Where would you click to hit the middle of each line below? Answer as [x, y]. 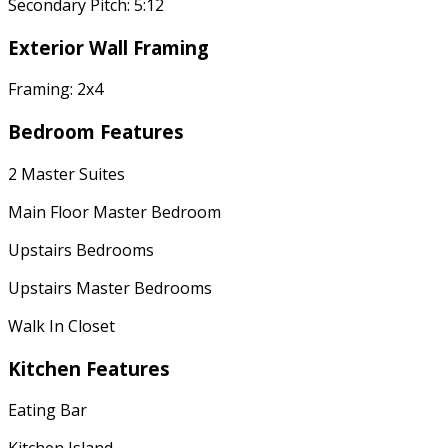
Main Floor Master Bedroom [114, 211]
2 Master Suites [66, 173]
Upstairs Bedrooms [81, 249]
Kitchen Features [89, 368]
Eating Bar [47, 410]
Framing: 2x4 [55, 89]
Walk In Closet [61, 325]
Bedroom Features [96, 132]
